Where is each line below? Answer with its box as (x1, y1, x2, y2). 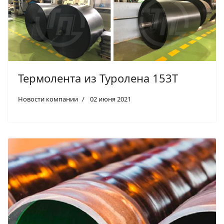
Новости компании (18, 94, 78, 104)
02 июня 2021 (90, 94, 131, 104)
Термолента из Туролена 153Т (18, 70, 178, 86)
